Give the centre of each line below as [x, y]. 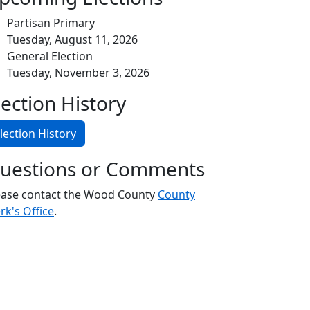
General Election [50, 56]
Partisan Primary [51, 23]
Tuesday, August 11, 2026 [72, 39]
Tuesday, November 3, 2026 [78, 73]
